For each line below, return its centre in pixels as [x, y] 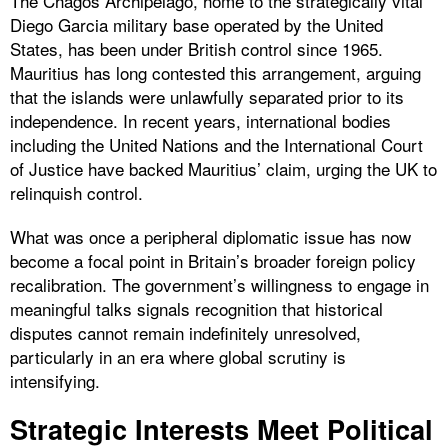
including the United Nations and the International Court [216, 144]
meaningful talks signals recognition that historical [196, 308]
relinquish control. [76, 192]
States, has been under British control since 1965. [196, 48]
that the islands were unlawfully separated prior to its [207, 96]
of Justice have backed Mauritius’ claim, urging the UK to [223, 168]
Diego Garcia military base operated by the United [196, 24]
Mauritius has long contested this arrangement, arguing [215, 72]
